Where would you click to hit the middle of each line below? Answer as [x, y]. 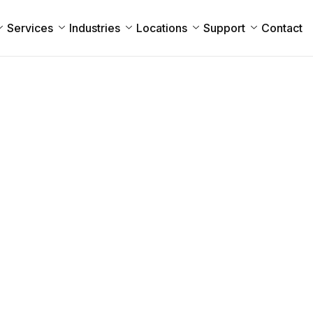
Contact [282, 28]
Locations [162, 28]
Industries [95, 28]
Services [30, 28]
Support [225, 28]
